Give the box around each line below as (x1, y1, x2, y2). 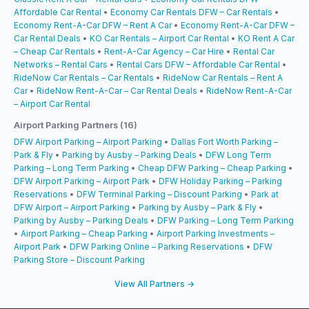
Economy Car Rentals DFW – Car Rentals (110, 6, 272, 17)
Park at (251, 188, 279, 199)
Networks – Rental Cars (14, 59, 108, 70)
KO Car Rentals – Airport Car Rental (90, 32, 229, 43)
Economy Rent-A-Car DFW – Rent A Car (14, 19, 172, 30)
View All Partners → (114, 278, 195, 289)
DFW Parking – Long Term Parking (157, 215, 294, 226)
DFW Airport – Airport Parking (14, 201, 130, 212)
